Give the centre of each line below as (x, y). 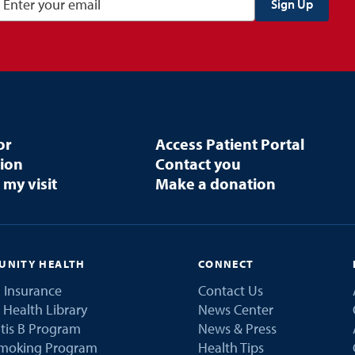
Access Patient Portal (231, 143)
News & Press (237, 328)
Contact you (198, 163)
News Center (235, 309)
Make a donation (216, 183)
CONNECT (226, 263)
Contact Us (230, 290)
